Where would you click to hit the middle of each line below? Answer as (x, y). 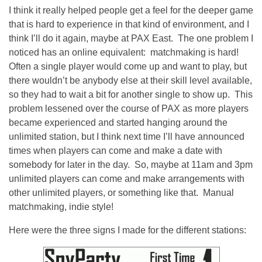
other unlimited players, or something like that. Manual (121, 192)
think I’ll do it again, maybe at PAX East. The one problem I (131, 38)
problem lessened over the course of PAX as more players (129, 108)
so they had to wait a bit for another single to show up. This (131, 94)
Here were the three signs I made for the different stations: (127, 230)
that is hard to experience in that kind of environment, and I (129, 24)
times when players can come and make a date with (116, 150)
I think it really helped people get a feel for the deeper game (131, 10)
